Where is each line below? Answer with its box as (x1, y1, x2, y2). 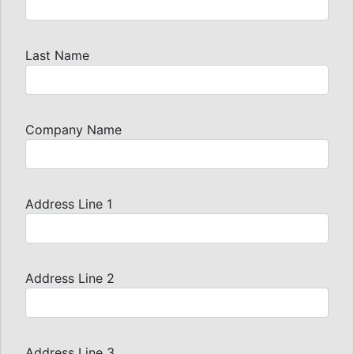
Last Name (25, 47, 89, 63)
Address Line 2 (25, 269, 115, 286)
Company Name (25, 121, 122, 137)
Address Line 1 (25, 195, 112, 212)
